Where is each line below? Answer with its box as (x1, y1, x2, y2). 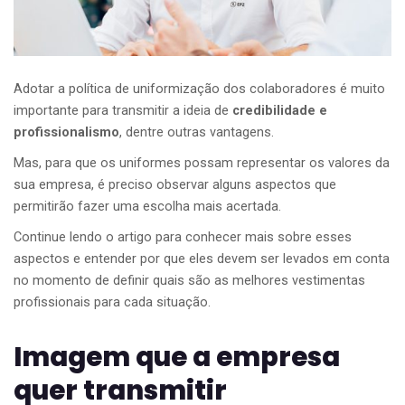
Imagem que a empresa (14, 339, 340, 376)
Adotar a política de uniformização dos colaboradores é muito (14, 81, 385, 98)
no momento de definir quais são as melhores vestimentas (14, 273, 365, 289)
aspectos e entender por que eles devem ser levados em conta (14, 251, 390, 268)
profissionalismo (14, 125, 119, 141)
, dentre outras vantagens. (119, 125, 274, 141)
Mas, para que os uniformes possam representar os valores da (14, 155, 390, 172)
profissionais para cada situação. (14, 295, 211, 311)
